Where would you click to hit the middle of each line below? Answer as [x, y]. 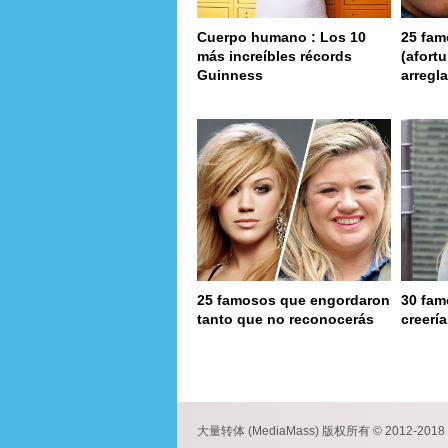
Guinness [230, 75]
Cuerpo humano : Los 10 [281, 37]
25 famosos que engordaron [293, 299]
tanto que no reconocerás [285, 318]
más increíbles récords [274, 56]
